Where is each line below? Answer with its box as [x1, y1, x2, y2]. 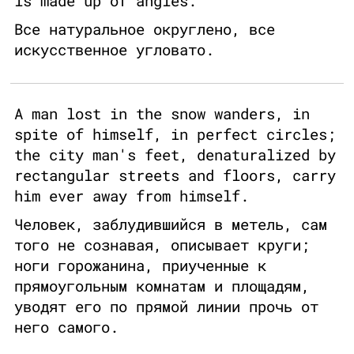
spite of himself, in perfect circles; [14, 124, 336, 145]
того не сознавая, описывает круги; [14, 235, 310, 255]
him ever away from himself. [14, 186, 249, 206]
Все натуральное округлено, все [14, 19, 275, 40]
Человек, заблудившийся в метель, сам [14, 214, 327, 235]
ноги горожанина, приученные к [14, 255, 266, 276]
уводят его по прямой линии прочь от [14, 296, 318, 317]
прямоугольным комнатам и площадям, [14, 276, 310, 296]
